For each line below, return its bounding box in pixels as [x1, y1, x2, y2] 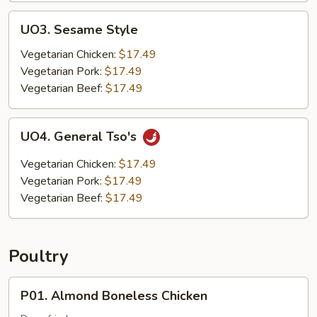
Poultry [8, 245, 69, 267]
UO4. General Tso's [21, 128, 140, 146]
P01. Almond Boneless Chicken [21, 287, 207, 304]
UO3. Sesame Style [21, 21, 138, 38]
